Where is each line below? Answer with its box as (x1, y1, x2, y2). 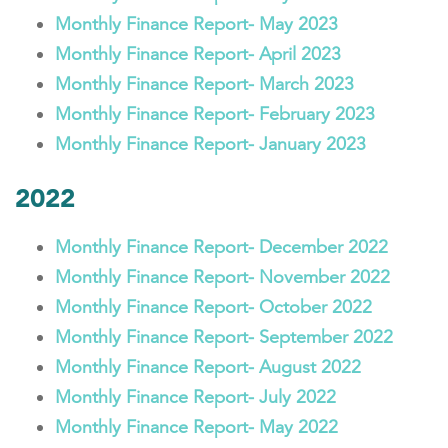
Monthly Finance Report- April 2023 (55, 43, 341, 65)
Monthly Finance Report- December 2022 (55, 236, 388, 258)
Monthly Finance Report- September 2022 (55, 326, 393, 348)
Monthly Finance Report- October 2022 (55, 296, 372, 318)
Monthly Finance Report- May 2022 (55, 416, 338, 438)
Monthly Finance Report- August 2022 (55, 356, 361, 378)
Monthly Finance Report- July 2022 (55, 386, 336, 408)
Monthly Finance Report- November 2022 (55, 266, 390, 288)
